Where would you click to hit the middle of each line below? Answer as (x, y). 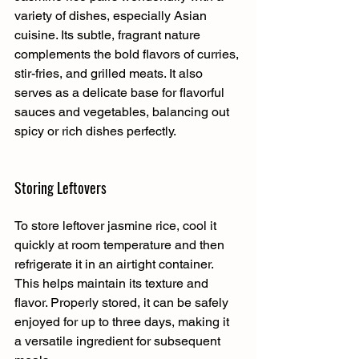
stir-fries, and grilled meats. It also (110, 73)
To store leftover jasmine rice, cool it (117, 225)
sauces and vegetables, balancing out (123, 111)
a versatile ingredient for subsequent (119, 341)
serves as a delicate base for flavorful (121, 92)
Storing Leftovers (61, 187)
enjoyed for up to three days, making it (123, 321)
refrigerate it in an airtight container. (115, 264)
